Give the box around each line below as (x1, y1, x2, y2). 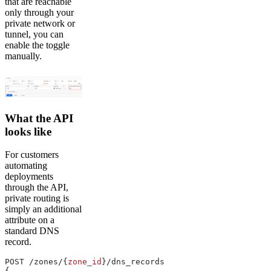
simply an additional (5, 204, 82, 215)
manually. (5, 50, 42, 61)
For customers (5, 149, 59, 160)
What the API (5, 111, 73, 125)
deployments (5, 171, 53, 182)
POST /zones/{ (5, 257, 68, 267)
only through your (5, 7, 74, 18)
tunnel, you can (5, 28, 64, 39)
